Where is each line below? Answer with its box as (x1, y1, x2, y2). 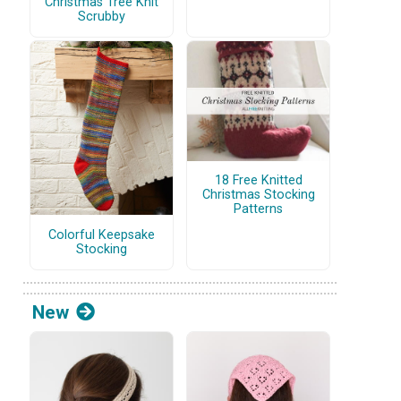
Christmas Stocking (201, 186, 315, 202)
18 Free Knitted (214, 172, 303, 188)
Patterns (234, 200, 283, 217)
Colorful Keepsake (48, 226, 155, 243)
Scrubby (78, 8, 125, 24)
